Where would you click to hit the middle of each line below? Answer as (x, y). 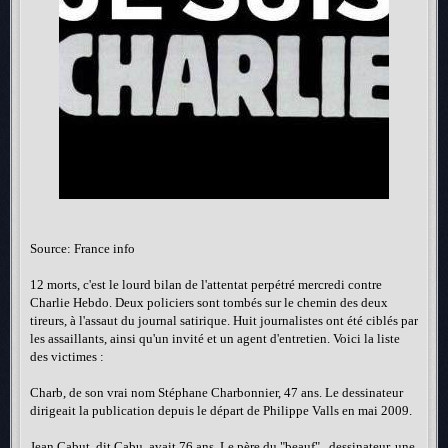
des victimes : (67, 356)
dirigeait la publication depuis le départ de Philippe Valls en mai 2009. (221, 410)
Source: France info (82, 248)
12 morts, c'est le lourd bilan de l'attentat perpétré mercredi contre (206, 284)
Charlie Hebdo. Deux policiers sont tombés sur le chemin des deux (209, 302)
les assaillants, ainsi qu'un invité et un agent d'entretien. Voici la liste (215, 338)
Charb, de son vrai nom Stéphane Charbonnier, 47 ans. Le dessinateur (216, 392)
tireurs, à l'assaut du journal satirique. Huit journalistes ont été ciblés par (224, 320)
